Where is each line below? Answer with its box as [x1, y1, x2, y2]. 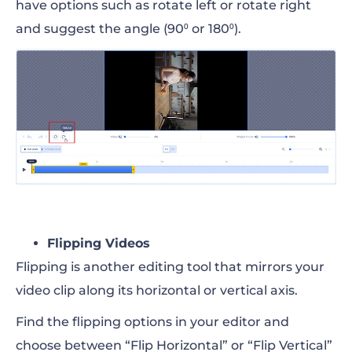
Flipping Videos [47, 236, 150, 251]
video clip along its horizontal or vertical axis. [16, 283, 298, 299]
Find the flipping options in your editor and [16, 314, 289, 330]
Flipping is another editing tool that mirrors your [16, 259, 324, 275]
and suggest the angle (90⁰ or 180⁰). [16, 20, 241, 36]
